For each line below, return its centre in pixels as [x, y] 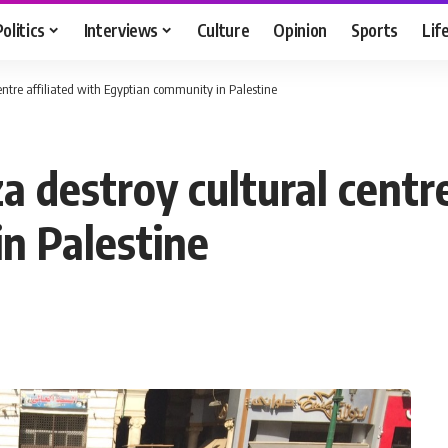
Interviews [121, 29]
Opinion [300, 29]
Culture [223, 29]
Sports [375, 29]
